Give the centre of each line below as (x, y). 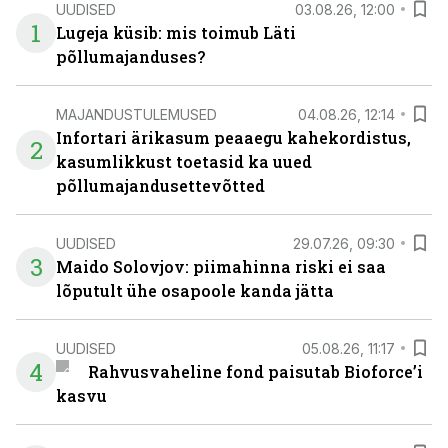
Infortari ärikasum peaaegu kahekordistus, (233, 137)
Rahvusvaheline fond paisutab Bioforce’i (255, 371)
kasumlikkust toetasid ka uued (184, 161)
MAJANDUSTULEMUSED (136, 114)
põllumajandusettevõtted (160, 185)
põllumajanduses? (130, 56)
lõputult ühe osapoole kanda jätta (195, 290)
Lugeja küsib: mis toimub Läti (176, 32)
